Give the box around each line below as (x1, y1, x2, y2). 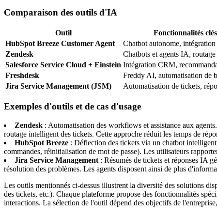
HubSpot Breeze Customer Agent (5, 39, 115, 48)
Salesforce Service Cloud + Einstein (5, 61, 121, 69)
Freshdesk (5, 71, 39, 80)
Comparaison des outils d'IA (4, 7, 117, 18)
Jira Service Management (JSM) (5, 82, 111, 91)
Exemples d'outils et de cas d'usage (4, 101, 141, 111)
